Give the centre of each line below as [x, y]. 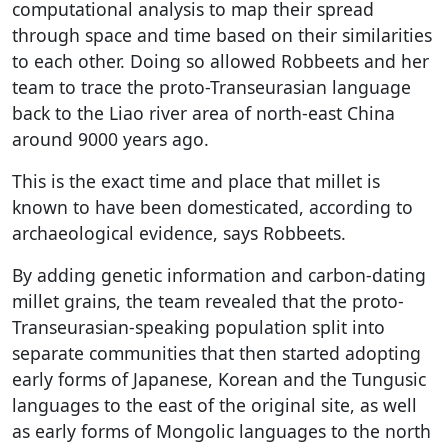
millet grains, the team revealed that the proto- [208, 300]
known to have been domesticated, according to [212, 206]
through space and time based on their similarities [222, 34]
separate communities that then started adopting [216, 352]
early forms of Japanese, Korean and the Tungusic [219, 378]
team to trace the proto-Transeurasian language [211, 86]
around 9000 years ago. [110, 138]
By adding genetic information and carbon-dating [219, 274]
